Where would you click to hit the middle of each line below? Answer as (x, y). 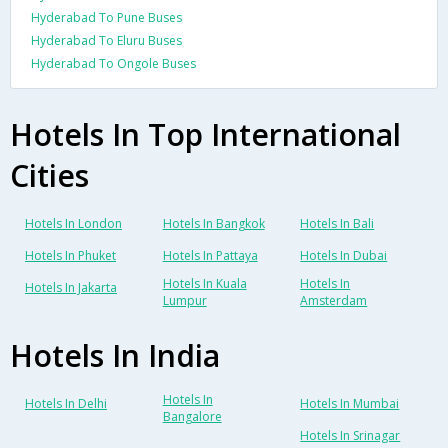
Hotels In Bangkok (213, 223)
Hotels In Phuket (70, 255)
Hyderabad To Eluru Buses (106, 40)
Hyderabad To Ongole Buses (113, 63)
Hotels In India (115, 355)
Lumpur (184, 300)
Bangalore (192, 416)
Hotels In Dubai (344, 255)
